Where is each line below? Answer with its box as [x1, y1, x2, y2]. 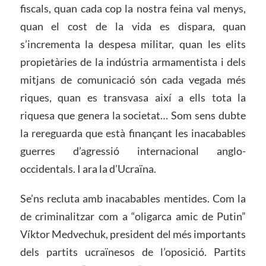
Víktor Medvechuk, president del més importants [20, 227, 246, 240]
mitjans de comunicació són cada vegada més [20, 72, 246, 86]
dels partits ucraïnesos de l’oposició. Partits [20, 245, 246, 258]
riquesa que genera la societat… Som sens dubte [20, 108, 246, 122]
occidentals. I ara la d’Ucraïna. [20, 161, 156, 175]
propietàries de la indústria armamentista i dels [20, 55, 246, 68]
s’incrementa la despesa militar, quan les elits [20, 37, 246, 50]
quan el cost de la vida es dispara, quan [20, 19, 246, 33]
